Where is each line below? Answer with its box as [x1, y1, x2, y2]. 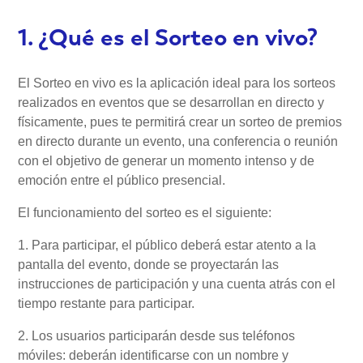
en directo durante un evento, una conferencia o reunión [18, 135, 339, 149]
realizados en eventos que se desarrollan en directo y [18, 96, 325, 110]
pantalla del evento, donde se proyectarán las [18, 258, 280, 272]
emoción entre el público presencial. [18, 173, 226, 188]
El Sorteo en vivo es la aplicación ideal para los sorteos [18, 76, 336, 91]
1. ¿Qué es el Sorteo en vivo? [18, 21, 318, 53]
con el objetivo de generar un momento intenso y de [18, 154, 315, 169]
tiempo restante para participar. [18, 297, 195, 311]
